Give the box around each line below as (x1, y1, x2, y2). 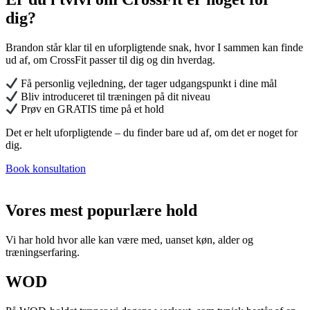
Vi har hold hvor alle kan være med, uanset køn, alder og (6, 234, 253, 246)
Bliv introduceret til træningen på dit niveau (18, 91, 211, 103)
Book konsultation (6, 163, 86, 175)
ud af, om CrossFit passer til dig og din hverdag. (6, 54, 215, 66)
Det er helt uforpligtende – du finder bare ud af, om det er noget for (6, 127, 298, 139)
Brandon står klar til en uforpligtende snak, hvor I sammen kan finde (6, 42, 303, 54)
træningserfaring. (6, 246, 80, 259)
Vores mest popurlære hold (6, 201, 197, 220)
